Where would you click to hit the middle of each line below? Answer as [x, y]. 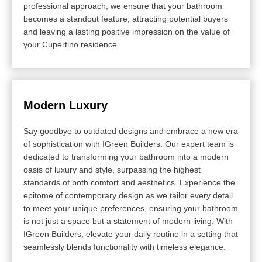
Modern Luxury [65, 106]
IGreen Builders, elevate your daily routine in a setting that [131, 234]
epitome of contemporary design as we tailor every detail [128, 196]
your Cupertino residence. [71, 45]
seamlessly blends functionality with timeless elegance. [125, 247]
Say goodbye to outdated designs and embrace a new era [131, 131]
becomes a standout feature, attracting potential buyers [126, 19]
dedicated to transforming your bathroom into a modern [126, 157]
